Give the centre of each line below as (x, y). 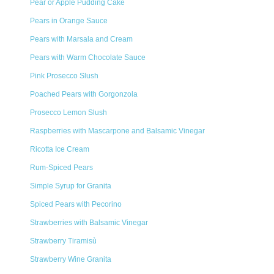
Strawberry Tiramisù (63, 241)
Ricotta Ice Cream (60, 149)
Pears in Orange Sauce (69, 21)
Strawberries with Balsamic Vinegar (89, 223)
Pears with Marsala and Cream (81, 39)
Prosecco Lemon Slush (68, 113)
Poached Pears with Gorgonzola (84, 94)
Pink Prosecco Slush (64, 76)
